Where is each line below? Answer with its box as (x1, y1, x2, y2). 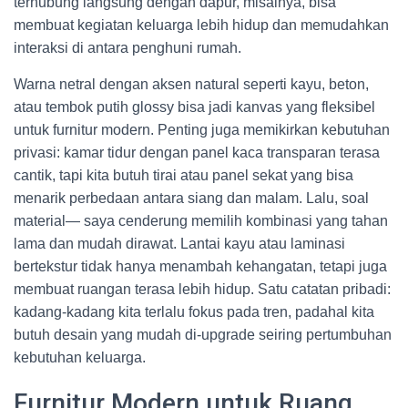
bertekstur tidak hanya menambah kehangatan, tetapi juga (14, 259, 387, 274)
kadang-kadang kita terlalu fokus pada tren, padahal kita (14, 304, 374, 320)
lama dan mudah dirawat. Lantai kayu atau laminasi (14, 236, 345, 251)
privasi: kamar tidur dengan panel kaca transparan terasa (14, 145, 380, 160)
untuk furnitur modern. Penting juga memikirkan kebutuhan (14, 122, 390, 138)
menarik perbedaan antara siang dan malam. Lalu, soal (14, 190, 369, 206)
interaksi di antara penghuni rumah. (14, 40, 241, 56)
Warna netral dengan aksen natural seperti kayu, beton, (14, 76, 369, 92)
